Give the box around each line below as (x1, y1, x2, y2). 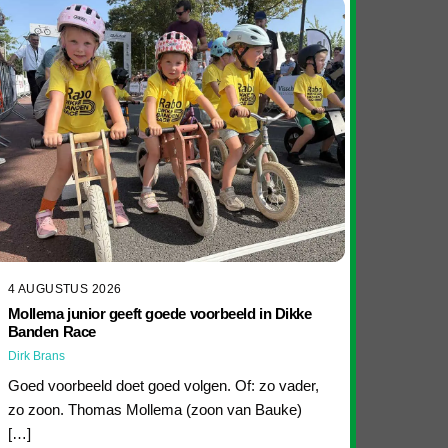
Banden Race (7, 323, 96, 341)
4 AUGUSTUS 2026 (7, 281, 122, 296)
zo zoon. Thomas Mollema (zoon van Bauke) (7, 400, 302, 418)
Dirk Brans (7, 349, 65, 364)
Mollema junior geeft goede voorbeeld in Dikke (7, 305, 312, 323)
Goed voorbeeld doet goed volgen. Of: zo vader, (7, 376, 319, 394)
